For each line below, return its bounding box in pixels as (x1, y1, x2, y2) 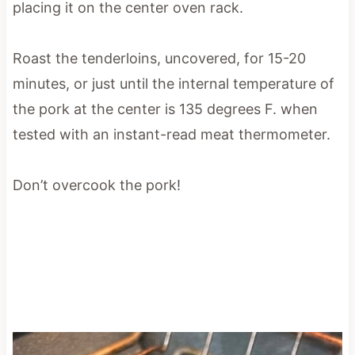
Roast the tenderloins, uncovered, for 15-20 (12, 49, 306, 67)
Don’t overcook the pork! (12, 176, 181, 193)
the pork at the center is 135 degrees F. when (12, 100, 318, 117)
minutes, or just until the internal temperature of (12, 74, 334, 92)
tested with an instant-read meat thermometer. (12, 125, 330, 143)
